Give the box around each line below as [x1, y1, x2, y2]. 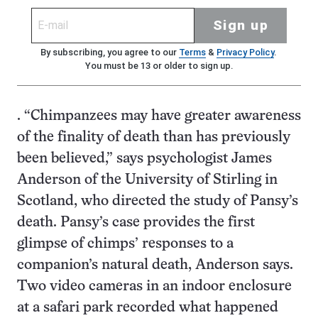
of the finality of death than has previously [17, 130, 290, 144]
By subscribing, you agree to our [40, 46, 179, 57]
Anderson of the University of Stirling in [17, 172, 278, 187]
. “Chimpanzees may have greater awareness [17, 109, 301, 123]
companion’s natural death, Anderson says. [17, 258, 293, 272]
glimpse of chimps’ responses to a [17, 236, 234, 251]
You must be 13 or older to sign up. [85, 60, 233, 71]
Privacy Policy [216, 46, 274, 57]
